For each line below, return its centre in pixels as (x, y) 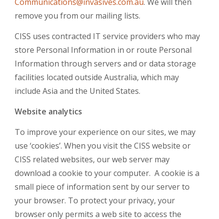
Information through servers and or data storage (105, 64)
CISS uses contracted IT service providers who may (107, 36)
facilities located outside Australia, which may (97, 77)
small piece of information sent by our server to (102, 187)
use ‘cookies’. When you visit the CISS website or (103, 146)
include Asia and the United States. (77, 91)
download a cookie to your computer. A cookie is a (107, 173)
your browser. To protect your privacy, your (95, 200)
